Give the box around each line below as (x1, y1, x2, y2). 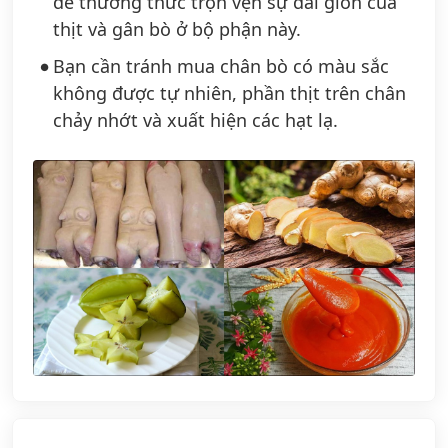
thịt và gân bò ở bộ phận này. (53, 17, 301, 42)
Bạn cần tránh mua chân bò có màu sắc (53, 54, 389, 79)
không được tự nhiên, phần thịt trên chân (53, 81, 406, 106)
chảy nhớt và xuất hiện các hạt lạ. (53, 108, 338, 133)
